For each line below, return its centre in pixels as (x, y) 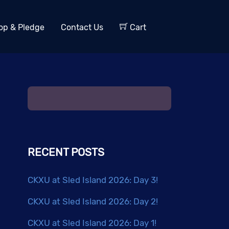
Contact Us (82, 27)
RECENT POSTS (66, 152)
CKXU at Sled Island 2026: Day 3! (93, 180)
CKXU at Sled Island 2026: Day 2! (93, 201)
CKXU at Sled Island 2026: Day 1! (92, 223)
